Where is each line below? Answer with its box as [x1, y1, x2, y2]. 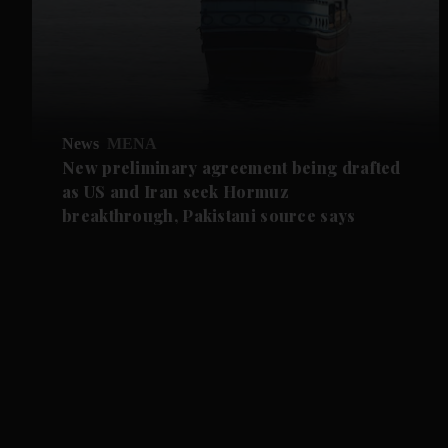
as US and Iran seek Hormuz [62, 180, 289, 202]
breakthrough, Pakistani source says [62, 204, 356, 226]
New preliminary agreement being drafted [62, 156, 401, 178]
